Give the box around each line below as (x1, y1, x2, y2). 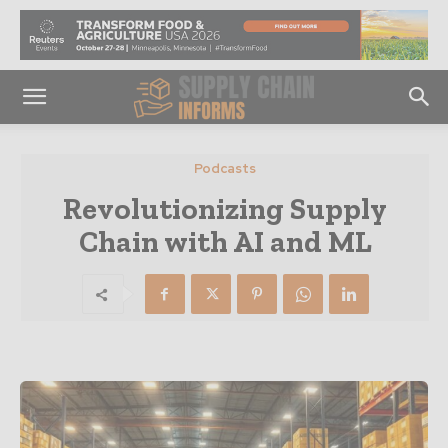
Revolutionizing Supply (63, 191, 387, 227)
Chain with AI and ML (78, 224, 372, 260)
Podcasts (194, 160, 256, 177)
